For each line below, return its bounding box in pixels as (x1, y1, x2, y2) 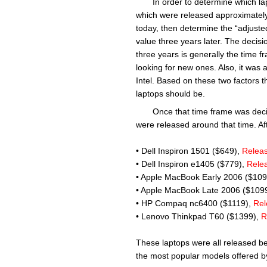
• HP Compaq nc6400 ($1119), (136, 198, 253, 208)
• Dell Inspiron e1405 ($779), (136, 159, 247, 169)
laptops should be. (136, 88, 205, 98)
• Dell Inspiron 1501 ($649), (136, 145, 242, 156)
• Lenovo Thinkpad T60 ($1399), (136, 211, 261, 221)
